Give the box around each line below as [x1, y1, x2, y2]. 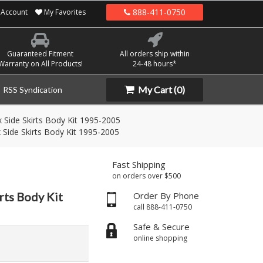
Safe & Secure [133, 221, 190, 232]
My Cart [136, 84, 174, 95]
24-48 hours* [133, 59, 177, 69]
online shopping [133, 233, 187, 243]
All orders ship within [120, 49, 190, 59]
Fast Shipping [112, 159, 166, 170]
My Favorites [42, 7, 86, 17]
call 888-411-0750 [133, 202, 192, 212]
